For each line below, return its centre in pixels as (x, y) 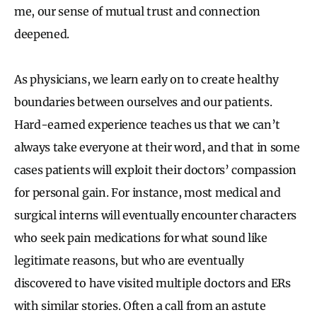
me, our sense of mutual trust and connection (137, 11)
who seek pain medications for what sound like (141, 237)
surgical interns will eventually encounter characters (156, 215)
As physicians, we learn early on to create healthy (146, 79)
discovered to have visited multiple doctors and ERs (152, 283)
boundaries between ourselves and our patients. (143, 102)
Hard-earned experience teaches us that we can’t (147, 124)
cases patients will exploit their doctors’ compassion (156, 169)
